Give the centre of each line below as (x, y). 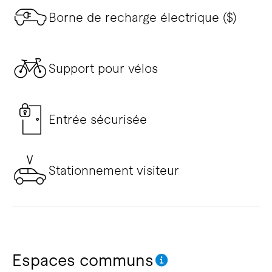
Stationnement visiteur (114, 170)
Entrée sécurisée (97, 120)
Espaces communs (83, 260)
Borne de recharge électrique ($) (142, 18)
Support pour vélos (103, 69)
